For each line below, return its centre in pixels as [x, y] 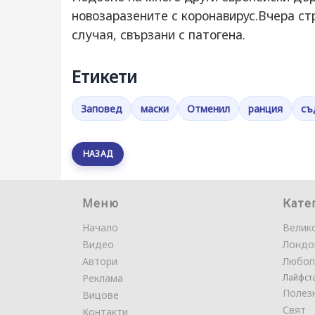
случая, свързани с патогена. [159, 34]
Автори [100, 261]
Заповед [102, 109]
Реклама [103, 278]
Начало [100, 227]
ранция [265, 109]
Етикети [104, 76]
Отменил [208, 109]
